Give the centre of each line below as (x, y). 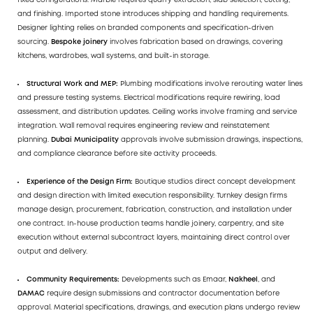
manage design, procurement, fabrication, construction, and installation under (155, 210)
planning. (34, 140)
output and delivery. (52, 252)
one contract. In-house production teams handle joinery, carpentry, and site (151, 224)
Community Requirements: (73, 280)
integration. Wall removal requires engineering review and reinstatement (144, 126)
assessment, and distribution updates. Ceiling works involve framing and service (157, 112)
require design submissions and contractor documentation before (162, 294)
